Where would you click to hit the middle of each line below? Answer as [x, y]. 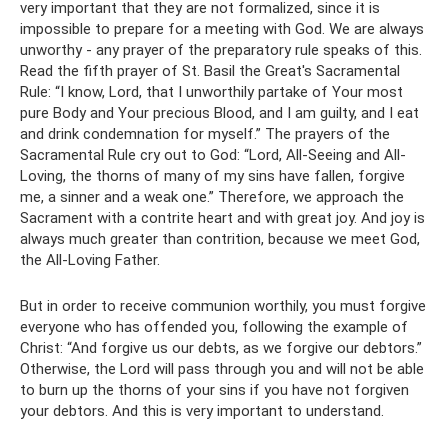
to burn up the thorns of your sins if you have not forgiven [214, 389]
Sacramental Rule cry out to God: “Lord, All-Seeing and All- [213, 154]
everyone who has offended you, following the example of [214, 326]
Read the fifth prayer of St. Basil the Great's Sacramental [210, 70]
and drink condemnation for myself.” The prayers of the [205, 133]
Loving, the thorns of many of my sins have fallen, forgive [212, 175]
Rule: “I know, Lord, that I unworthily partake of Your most [211, 91]
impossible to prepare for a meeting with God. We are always [222, 28]
